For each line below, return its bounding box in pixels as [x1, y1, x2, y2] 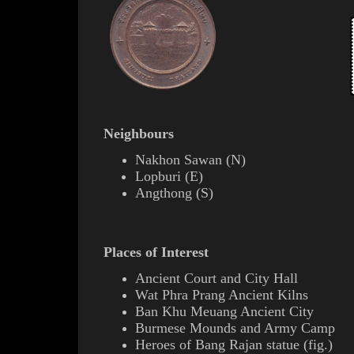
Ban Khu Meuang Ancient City [135, 303, 314, 319]
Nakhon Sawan [135, 152, 222, 168]
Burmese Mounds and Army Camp [135, 320, 335, 336]
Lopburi [135, 168, 181, 184]
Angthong [135, 185, 192, 201]
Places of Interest [104, 244, 209, 260]
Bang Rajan [195, 337, 262, 352]
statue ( [262, 337, 308, 352]
